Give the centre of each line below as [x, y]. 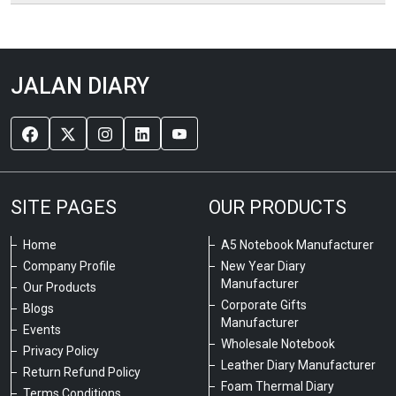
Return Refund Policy [82, 372]
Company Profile [69, 266]
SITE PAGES [64, 207]
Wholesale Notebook [278, 344]
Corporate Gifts [264, 305]
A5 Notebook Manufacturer [297, 245]
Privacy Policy [61, 351]
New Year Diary [263, 266]
